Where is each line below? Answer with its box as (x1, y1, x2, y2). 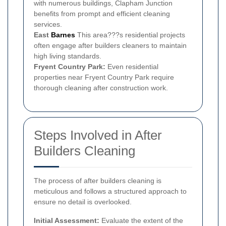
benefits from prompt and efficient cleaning (34, 9, 170, 18)
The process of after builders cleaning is (34, 176, 161, 185)
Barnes (51, 30, 75, 39)
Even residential (105, 62, 158, 71)
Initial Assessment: (34, 216, 99, 224)
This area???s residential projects (75, 30, 185, 39)
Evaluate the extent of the (99, 216, 183, 224)
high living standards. (34, 51, 101, 60)
